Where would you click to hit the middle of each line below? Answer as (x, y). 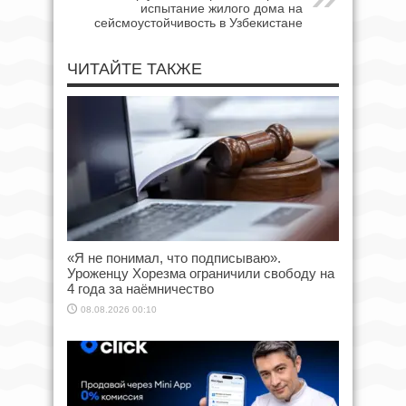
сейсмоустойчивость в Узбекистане (198, 23)
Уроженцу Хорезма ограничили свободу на (201, 274)
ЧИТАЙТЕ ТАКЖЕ (135, 69)
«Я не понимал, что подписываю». (174, 258)
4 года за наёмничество (140, 289)
